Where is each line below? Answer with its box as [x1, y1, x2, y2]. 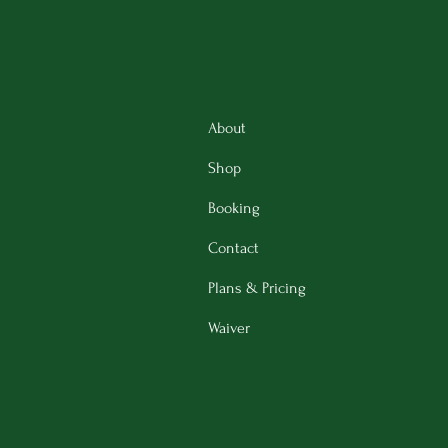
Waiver [208, 319, 251, 337]
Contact [208, 239, 260, 257]
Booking [208, 199, 261, 217]
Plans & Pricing [208, 279, 307, 297]
